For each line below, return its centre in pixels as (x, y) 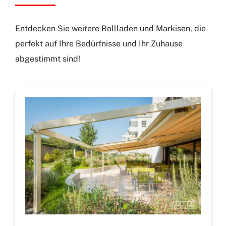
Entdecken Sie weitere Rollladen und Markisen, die (110, 28)
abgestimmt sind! (47, 59)
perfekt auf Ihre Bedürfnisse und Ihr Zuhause (99, 43)
